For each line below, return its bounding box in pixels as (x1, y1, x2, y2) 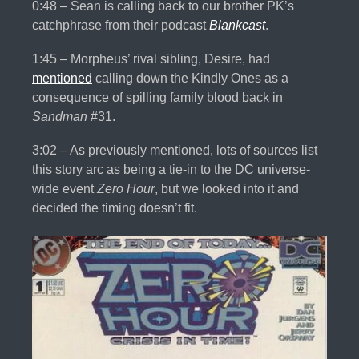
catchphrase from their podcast (32, 18, 209, 33)
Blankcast (209, 18, 265, 33)
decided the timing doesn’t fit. (32, 201, 197, 216)
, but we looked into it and (155, 182, 299, 196)
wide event (32, 182, 97, 196)
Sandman (32, 110, 91, 124)
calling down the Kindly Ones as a (92, 71, 288, 86)
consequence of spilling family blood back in (32, 91, 283, 105)
